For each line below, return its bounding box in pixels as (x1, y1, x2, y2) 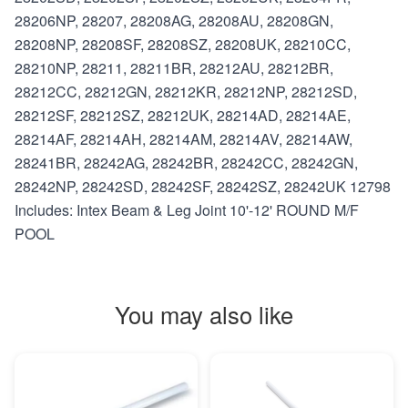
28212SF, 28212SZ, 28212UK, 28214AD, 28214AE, (15, 105, 351, 126)
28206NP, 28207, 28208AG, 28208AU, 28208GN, (15, 10, 333, 31)
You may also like (115, 298, 293, 331)
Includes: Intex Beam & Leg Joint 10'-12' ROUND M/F (15, 199, 359, 220)
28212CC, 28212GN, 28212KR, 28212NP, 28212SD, (15, 81, 357, 102)
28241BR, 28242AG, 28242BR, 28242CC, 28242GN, (15, 152, 358, 173)
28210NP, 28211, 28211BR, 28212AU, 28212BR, (15, 57, 333, 78)
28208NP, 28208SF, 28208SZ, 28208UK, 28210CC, (15, 34, 351, 55)
